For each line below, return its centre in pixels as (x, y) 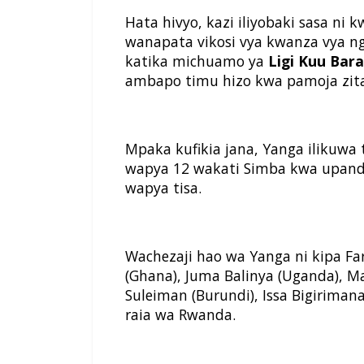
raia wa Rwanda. (180, 315)
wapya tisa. (163, 188)
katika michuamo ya (197, 61)
